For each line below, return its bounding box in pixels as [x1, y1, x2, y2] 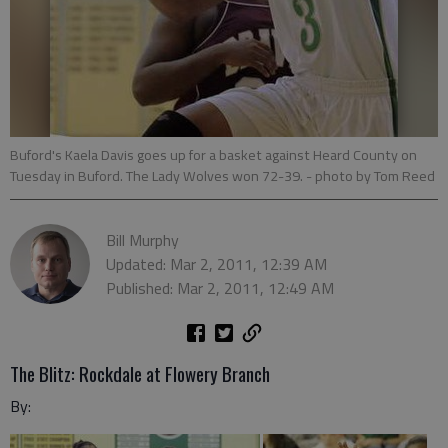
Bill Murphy [106, 228, 179, 252]
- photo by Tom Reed [306, 165, 435, 187]
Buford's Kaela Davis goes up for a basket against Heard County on [10, 144, 417, 166]
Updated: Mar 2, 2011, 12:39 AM [106, 252, 327, 276]
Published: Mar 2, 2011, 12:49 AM [106, 276, 334, 300]
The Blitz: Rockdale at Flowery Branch [10, 359, 270, 387]
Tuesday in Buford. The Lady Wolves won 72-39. [10, 165, 306, 187]
